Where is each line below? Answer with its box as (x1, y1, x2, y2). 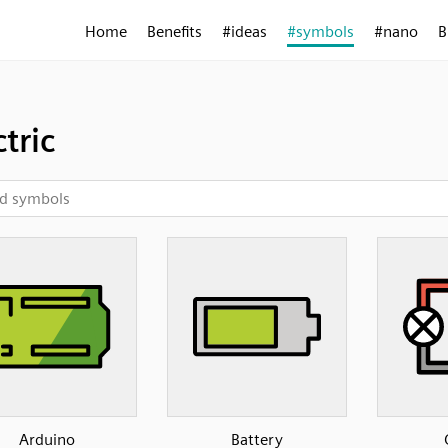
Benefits (147, 22, 202, 41)
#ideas (222, 22, 267, 41)
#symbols (287, 22, 354, 41)
